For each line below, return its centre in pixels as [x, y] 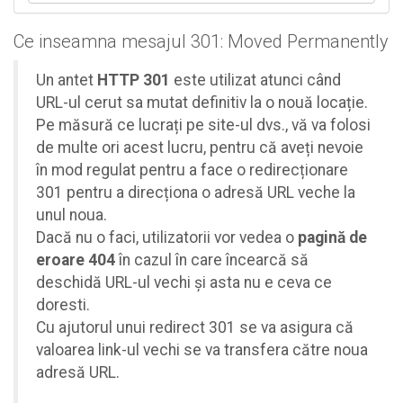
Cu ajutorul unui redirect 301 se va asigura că [195, 327]
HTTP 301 [134, 80]
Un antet [67, 80]
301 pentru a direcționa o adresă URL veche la [196, 192]
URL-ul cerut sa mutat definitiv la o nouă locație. [202, 102]
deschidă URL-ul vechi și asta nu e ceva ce [184, 282]
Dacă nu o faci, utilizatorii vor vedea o [167, 237]
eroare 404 [76, 260]
